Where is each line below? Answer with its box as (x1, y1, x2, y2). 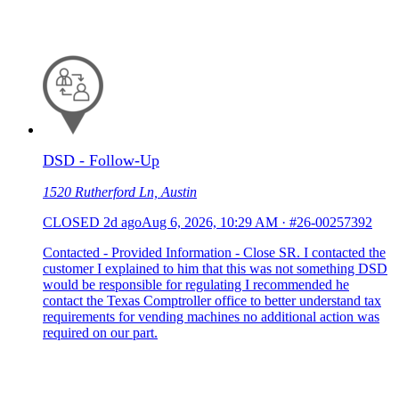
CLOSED (43, 215, 100, 231)
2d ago (103, 215, 142, 231)
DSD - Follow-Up (43, 151, 159, 170)
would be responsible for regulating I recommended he (43, 277, 349, 293)
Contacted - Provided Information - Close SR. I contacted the (43, 245, 386, 261)
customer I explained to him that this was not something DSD (43, 261, 387, 277)
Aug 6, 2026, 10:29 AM (142, 215, 278, 231)
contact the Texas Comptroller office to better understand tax (43, 293, 381, 309)
